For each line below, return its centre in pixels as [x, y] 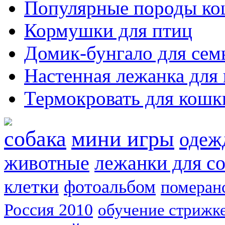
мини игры [123, 138]
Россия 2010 [48, 209]
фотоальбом [110, 187]
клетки [31, 186]
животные [47, 163]
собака [35, 138]
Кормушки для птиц [108, 30]
